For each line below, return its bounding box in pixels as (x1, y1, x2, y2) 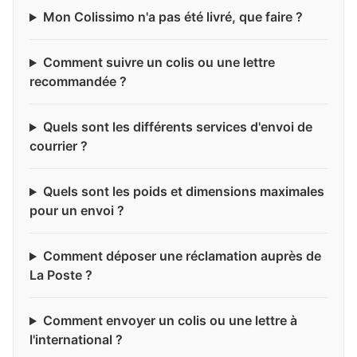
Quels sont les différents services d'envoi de (42, 119, 312, 135)
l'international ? (29, 331, 123, 348)
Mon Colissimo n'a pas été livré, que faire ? (42, 9, 303, 25)
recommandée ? (29, 73, 127, 90)
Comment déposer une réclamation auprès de (42, 248, 321, 265)
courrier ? (29, 138, 88, 155)
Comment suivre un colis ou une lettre (42, 54, 275, 71)
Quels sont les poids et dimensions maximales (42, 183, 324, 200)
